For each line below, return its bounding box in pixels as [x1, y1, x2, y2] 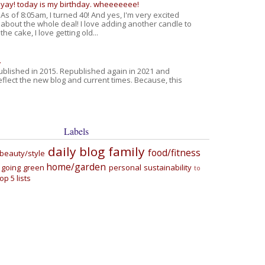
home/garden [46, 160, 106, 174]
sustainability [144, 162, 192, 173]
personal [109, 162, 142, 173]
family [108, 143, 144, 160]
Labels [64, 124, 89, 137]
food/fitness [148, 146, 201, 160]
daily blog [47, 143, 105, 160]
